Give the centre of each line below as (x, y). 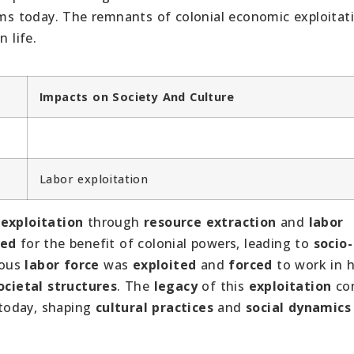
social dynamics (299, 307)
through (114, 222)
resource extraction (210, 222)
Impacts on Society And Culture (137, 96)
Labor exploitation (94, 179)
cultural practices (154, 307)
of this (223, 286)
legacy (176, 286)
